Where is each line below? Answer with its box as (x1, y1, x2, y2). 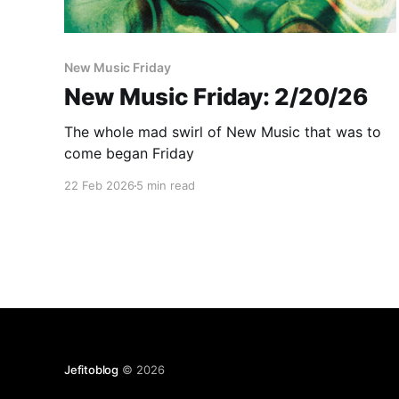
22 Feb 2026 (64, 178, 134, 193)
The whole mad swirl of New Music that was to (64, 123, 381, 142)
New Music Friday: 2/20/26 (64, 83, 368, 111)
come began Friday (64, 144, 194, 163)
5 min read (136, 178, 195, 193)
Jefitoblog (64, 362, 119, 377)
